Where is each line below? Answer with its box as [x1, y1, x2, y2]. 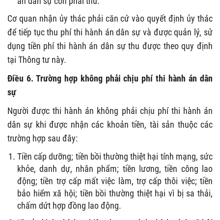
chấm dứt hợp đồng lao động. [17, 200, 121, 211]
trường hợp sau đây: [7, 133, 78, 143]
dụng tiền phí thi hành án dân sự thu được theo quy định [7, 40, 213, 51]
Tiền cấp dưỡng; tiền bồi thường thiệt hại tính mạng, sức [17, 151, 213, 162]
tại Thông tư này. [7, 54, 66, 65]
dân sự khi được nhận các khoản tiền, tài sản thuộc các [7, 119, 213, 130]
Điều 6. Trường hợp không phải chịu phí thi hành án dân [7, 73, 213, 83]
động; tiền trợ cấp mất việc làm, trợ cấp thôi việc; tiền [17, 175, 213, 186]
